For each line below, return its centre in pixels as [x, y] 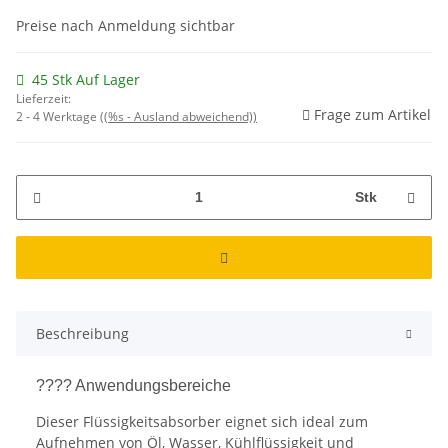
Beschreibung [82, 333]
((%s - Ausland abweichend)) [178, 116]
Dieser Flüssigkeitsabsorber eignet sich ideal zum [202, 421]
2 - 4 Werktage [58, 116]
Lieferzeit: [43, 98]
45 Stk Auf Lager [86, 79]
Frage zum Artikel [372, 114]
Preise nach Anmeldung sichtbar [125, 25]
